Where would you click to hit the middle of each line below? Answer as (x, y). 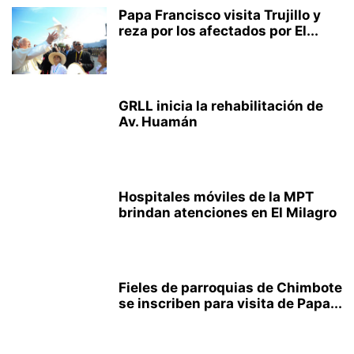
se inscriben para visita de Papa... (230, 303)
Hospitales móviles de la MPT (216, 197)
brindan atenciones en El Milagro (228, 213)
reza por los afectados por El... (218, 31)
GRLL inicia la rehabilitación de (221, 106)
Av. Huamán (158, 122)
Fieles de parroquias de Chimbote (230, 288)
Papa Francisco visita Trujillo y (220, 15)
